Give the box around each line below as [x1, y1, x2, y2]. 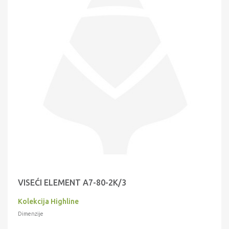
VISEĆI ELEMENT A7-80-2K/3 [18, 178, 126, 187]
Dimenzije [18, 211, 43, 217]
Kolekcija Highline [18, 197, 79, 205]
